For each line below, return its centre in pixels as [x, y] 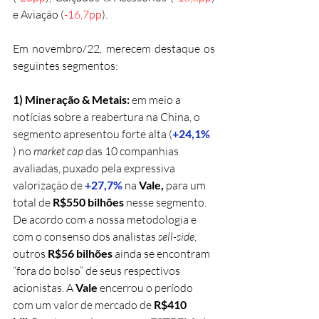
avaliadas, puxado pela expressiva [95, 168]
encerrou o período [147, 287]
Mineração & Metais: [78, 99]
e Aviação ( [38, 14]
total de [33, 202]
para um [187, 185]
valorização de [49, 185]
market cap [58, 151]
